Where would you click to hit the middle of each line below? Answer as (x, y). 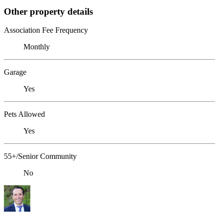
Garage (15, 72)
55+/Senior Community (40, 156)
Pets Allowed (24, 114)
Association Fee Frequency (46, 30)
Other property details (48, 11)
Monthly (37, 47)
